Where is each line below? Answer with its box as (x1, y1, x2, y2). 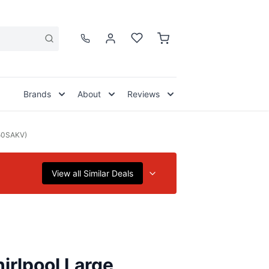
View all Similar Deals (52, 168, 133, 178)
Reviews (127, 89, 160, 99)
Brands (23, 89, 51, 99)
